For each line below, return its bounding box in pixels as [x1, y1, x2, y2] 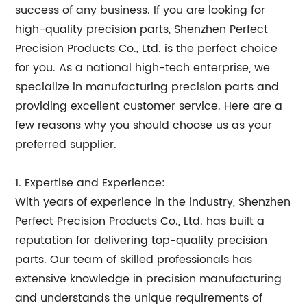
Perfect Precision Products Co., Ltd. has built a [15, 212, 265, 230]
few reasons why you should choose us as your [15, 116, 273, 134]
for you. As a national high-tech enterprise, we [15, 59, 271, 77]
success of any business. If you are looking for [15, 1, 266, 19]
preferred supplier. [15, 136, 117, 153]
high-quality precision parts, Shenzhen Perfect [15, 21, 269, 38]
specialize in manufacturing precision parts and [15, 78, 280, 96]
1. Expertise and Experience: [15, 174, 166, 192]
